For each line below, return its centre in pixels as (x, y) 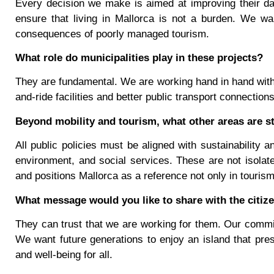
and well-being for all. (64, 254)
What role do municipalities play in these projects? (139, 57)
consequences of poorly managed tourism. (112, 34)
